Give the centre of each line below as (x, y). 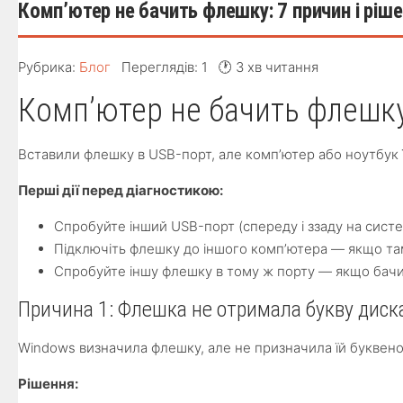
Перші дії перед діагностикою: (121, 190)
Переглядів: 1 (165, 67)
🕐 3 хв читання (269, 67)
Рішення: (48, 384)
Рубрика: (49, 67)
